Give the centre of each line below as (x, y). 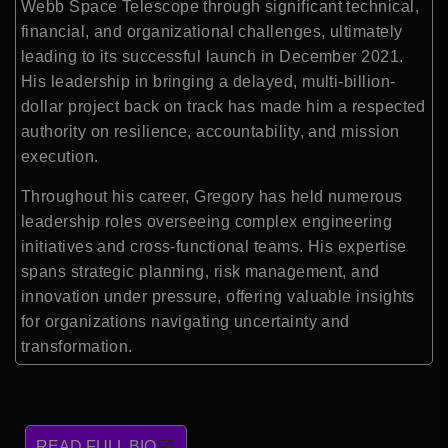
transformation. (77, 346)
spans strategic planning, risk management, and (200, 271)
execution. (60, 157)
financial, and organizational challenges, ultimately (212, 32)
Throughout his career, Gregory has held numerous (212, 196)
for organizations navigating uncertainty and (185, 321)
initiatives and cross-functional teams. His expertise (214, 246)
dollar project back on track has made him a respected (223, 107)
